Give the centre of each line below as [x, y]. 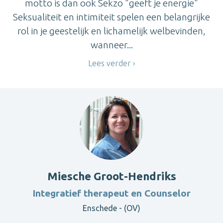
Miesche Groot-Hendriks [111, 176]
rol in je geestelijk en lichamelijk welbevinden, [111, 31]
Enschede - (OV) [111, 208]
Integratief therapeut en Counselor [111, 193]
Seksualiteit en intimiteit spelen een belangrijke [111, 17]
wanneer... [111, 45]
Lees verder [110, 63]
